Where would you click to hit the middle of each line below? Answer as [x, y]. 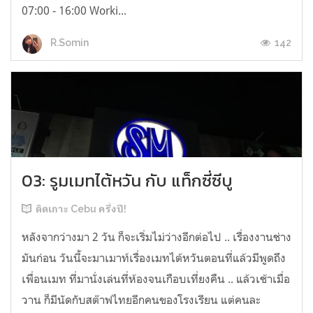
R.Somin [68, 43]
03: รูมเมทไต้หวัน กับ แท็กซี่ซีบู [127, 181]
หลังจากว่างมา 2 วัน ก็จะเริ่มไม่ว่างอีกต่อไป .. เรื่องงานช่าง [156, 237]
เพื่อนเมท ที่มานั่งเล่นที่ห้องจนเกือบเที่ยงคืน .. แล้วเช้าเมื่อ [156, 279]
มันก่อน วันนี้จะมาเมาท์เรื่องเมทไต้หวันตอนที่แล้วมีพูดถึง [154, 258]
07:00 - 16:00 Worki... [74, 10]
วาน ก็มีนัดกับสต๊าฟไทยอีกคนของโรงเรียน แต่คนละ [141, 300]
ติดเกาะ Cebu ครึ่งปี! [81, 209]
